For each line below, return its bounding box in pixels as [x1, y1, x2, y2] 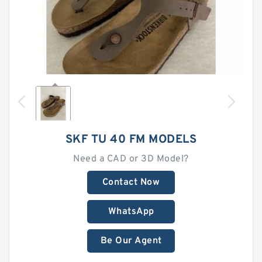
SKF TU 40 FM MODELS [65, 132, 197, 147]
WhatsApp [108, 206, 154, 218]
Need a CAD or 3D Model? [73, 153, 189, 165]
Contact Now [102, 177, 160, 188]
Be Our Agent [100, 235, 162, 247]
